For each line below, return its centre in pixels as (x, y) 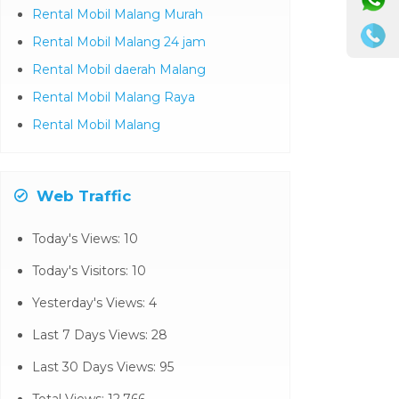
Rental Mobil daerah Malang (118, 69)
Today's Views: (77, 239)
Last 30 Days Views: (95, 367)
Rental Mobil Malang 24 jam (118, 42)
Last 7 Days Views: (91, 335)
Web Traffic (81, 196)
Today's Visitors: (81, 271)
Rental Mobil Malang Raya (113, 97)
